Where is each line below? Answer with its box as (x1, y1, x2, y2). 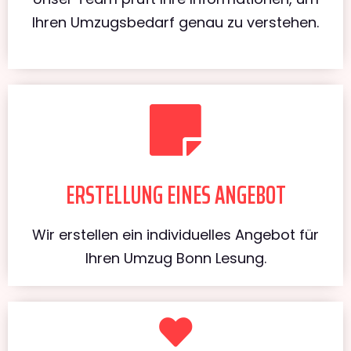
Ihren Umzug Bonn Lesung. (85, 248, 266, 268)
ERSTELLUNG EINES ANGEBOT (65, 175, 286, 215)
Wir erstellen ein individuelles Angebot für (32, 224, 319, 244)
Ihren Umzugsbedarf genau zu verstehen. (32, 12, 319, 32)
